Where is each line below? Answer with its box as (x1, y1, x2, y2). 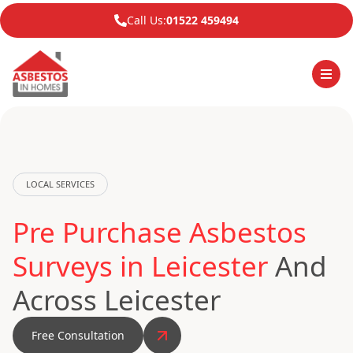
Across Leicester (13, 281, 221, 318)
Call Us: (127, 13, 166, 28)
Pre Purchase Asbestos (13, 214, 307, 251)
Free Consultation (32, 328, 124, 343)
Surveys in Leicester (13, 247, 268, 284)
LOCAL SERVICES (26, 178, 95, 190)
